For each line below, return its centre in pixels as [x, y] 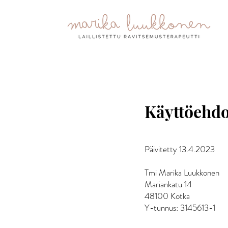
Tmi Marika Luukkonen [182, 172]
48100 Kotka [167, 196]
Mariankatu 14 [168, 184]
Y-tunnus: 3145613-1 [180, 207]
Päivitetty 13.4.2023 [180, 149]
